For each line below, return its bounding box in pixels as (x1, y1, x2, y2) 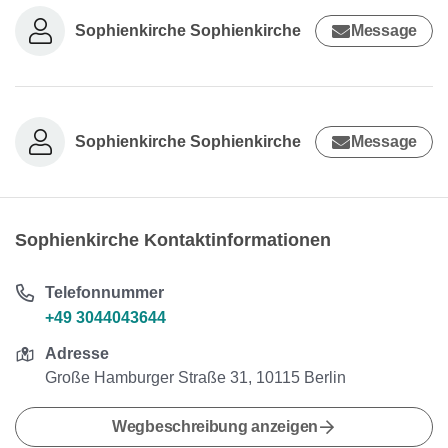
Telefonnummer (45, 284, 165, 301)
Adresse (45, 345, 110, 362)
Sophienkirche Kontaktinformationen (15, 230, 331, 250)
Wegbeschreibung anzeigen (111, 418, 319, 435)
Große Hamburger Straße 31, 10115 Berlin (45, 369, 347, 386)
